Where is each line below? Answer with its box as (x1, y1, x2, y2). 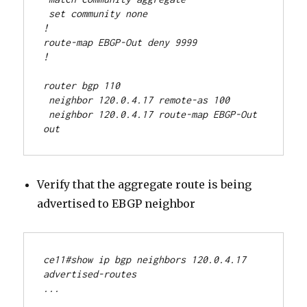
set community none (43, 8, 148, 20)
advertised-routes (43, 268, 137, 280)
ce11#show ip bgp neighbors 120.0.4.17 (43, 254, 247, 266)
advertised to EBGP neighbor (37, 197, 196, 211)
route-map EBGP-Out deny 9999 (43, 36, 197, 49)
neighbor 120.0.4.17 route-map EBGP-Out (43, 108, 258, 121)
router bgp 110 (43, 79, 121, 92)
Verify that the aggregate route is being (37, 177, 252, 192)
